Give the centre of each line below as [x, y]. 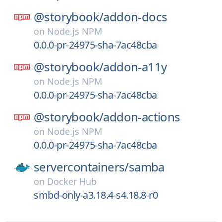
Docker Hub [72, 181]
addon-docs [135, 17]
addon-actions [142, 117]
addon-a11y [135, 67]
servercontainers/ [81, 167]
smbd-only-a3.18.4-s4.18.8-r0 [96, 195]
